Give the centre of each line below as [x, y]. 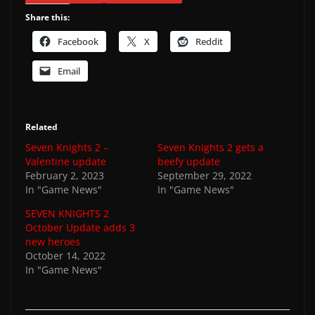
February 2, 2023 [65, 175]
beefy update [189, 161]
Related [41, 127]
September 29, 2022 [205, 175]
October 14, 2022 [65, 255]
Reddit [209, 41]
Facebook [78, 41]
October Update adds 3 [80, 227]
